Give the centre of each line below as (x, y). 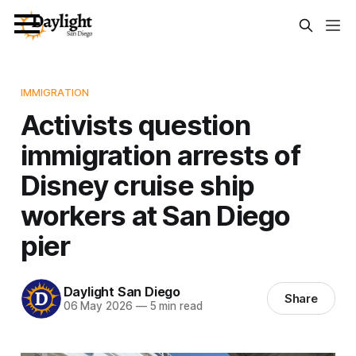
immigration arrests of (160, 155)
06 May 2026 (98, 306)
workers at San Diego (155, 215)
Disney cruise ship (137, 185)
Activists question (135, 124)
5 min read (174, 306)
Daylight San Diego (122, 292)
